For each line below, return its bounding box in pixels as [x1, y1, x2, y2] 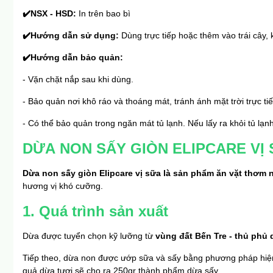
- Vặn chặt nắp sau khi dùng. [23, 74, 133, 85]
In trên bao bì [79, 9, 130, 19]
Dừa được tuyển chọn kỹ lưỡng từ [23, 231, 155, 241]
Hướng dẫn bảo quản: [30, 52, 123, 63]
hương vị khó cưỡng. [23, 181, 103, 191]
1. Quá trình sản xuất [23, 203, 168, 220]
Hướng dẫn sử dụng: [30, 30, 121, 41]
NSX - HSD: [30, 9, 79, 19]
